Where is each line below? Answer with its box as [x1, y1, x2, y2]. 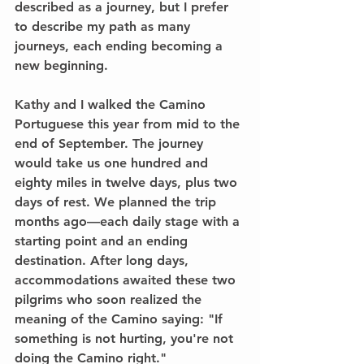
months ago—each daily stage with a [15, 213, 244, 229]
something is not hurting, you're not [15, 330, 237, 346]
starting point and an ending [15, 232, 192, 249]
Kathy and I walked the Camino [15, 96, 210, 112]
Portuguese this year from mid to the [15, 115, 244, 132]
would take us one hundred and [15, 154, 212, 171]
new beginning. [15, 57, 108, 73]
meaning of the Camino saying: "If [15, 310, 227, 327]
